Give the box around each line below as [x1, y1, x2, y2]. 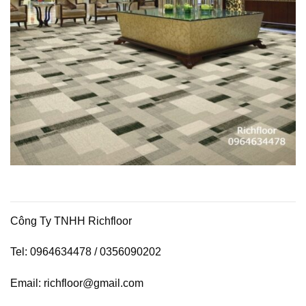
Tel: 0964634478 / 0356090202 [10, 246, 161, 258]
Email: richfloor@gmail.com [10, 277, 143, 290]
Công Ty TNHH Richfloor [10, 214, 132, 227]
